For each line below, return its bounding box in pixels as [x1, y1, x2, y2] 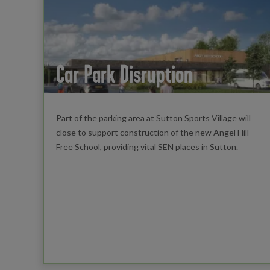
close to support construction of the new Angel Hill [55, 127, 249, 138]
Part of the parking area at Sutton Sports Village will [55, 113, 251, 124]
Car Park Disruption [55, 60, 193, 88]
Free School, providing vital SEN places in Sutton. [55, 142, 238, 152]
